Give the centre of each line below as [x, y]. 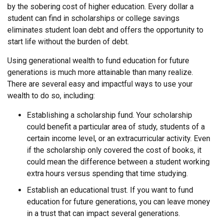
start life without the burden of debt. [68, 42]
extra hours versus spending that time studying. [107, 173]
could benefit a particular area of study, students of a [116, 127]
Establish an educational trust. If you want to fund [110, 190]
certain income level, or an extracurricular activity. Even [118, 138]
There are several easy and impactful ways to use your [100, 84]
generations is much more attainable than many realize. [100, 72]
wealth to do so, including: [51, 96]
